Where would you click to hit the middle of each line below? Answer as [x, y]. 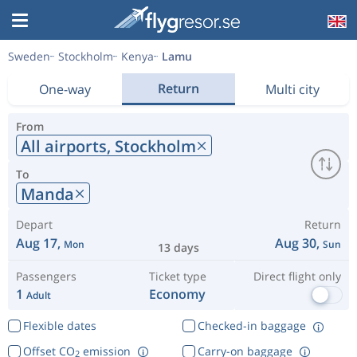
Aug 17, [40, 243]
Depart [34, 224]
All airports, [68, 146]
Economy [178, 294]
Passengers [46, 276]
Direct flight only [297, 276]
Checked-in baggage [251, 326]
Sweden [29, 56]
